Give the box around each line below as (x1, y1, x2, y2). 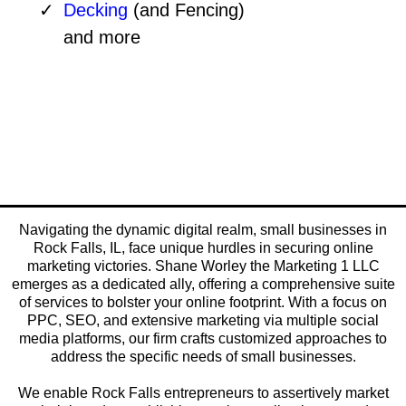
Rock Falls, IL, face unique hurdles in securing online (33, 240, 373, 256)
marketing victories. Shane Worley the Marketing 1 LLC (26, 258, 380, 275)
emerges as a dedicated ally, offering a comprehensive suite (11, 276, 395, 293)
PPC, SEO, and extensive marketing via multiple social (27, 313, 379, 329)
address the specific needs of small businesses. (50, 349, 356, 365)
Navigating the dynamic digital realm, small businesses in (19, 222, 387, 238)
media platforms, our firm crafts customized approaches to (19, 331, 387, 347)
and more (63, 27, 140, 48)
